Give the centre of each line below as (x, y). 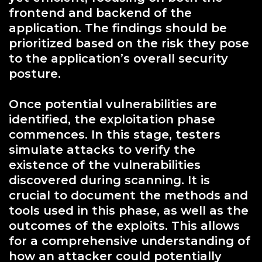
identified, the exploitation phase (112, 119)
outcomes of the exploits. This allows (124, 225)
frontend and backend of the (100, 13)
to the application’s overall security (118, 58)
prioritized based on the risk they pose (129, 43)
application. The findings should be (118, 28)
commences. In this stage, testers (115, 134)
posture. (35, 73)
